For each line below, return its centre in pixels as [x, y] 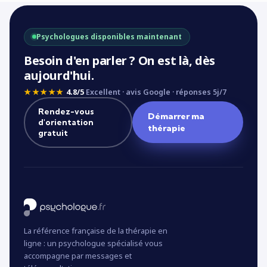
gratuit [53, 133]
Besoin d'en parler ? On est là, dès [120, 60]
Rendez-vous [66, 112]
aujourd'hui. [59, 75]
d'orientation [66, 122]
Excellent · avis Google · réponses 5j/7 [155, 92]
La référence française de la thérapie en [96, 230]
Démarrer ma [176, 117]
